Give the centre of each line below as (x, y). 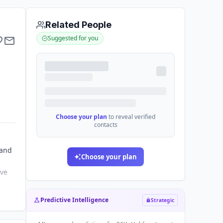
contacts (106, 125)
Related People (78, 25)
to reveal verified (132, 117)
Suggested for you (73, 38)
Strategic (163, 200)
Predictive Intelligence (74, 200)
